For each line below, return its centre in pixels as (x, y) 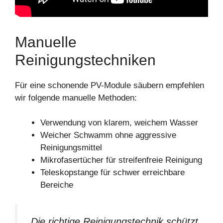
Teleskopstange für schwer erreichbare (112, 173)
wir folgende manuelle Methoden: (76, 98)
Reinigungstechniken (85, 60)
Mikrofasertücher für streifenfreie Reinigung (121, 160)
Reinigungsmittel (71, 148)
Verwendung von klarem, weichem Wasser (119, 123)
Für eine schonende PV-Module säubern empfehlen (110, 85)
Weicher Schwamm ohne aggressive (108, 135)
